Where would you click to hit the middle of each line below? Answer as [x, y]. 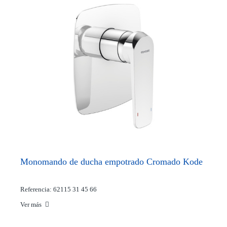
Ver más [32, 205]
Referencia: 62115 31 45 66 [59, 190]
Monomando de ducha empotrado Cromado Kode [111, 162]
